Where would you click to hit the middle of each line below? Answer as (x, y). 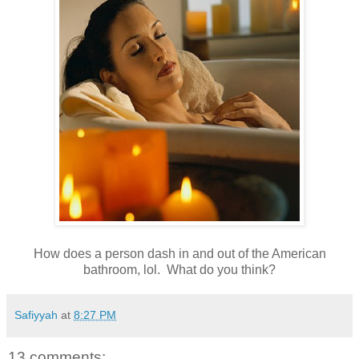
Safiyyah (36, 315)
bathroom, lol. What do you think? (179, 269)
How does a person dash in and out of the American (179, 253)
